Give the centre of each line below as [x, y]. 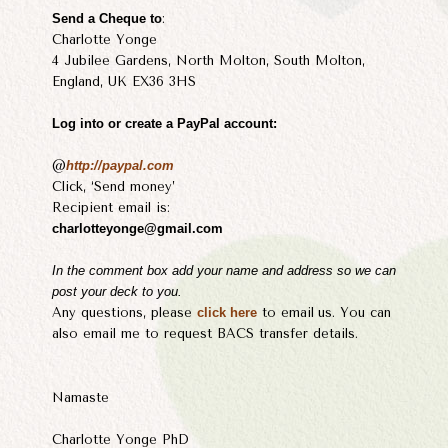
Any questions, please [124, 313]
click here [227, 313]
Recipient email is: [111, 208]
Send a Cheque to [107, 19]
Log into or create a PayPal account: [164, 124]
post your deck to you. [117, 292]
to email [285, 313]
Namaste [80, 397]
